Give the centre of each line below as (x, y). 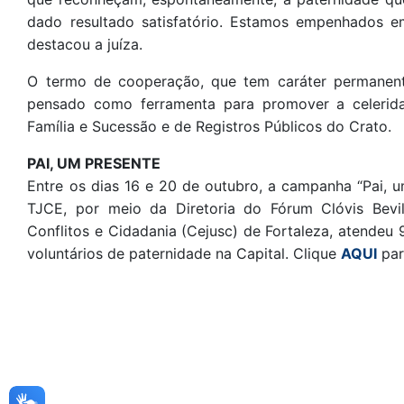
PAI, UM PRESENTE (94, 163)
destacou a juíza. (85, 44)
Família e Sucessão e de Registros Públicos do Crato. (210, 126)
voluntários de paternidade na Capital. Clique (184, 253)
